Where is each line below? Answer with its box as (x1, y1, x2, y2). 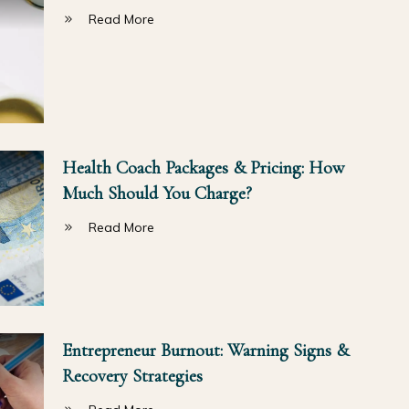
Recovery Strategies (61, 364, 203, 387)
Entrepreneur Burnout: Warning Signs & (61, 339, 349, 362)
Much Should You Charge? (61, 182, 252, 204)
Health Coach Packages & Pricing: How (61, 156, 344, 179)
